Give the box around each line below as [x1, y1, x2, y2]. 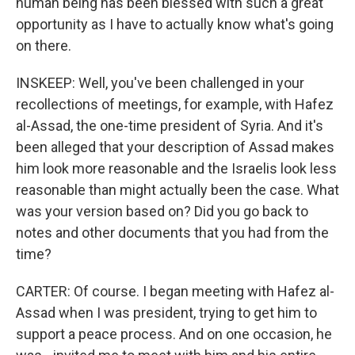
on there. [16, 37, 71, 54]
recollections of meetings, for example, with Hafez [16, 96, 334, 113]
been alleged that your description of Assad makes [16, 139, 334, 155]
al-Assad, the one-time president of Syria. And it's [16, 117, 323, 134]
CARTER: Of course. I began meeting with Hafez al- [16, 283, 334, 300]
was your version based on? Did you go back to [16, 203, 308, 219]
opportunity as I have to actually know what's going [16, 16, 334, 32]
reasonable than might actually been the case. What [16, 181, 339, 198]
